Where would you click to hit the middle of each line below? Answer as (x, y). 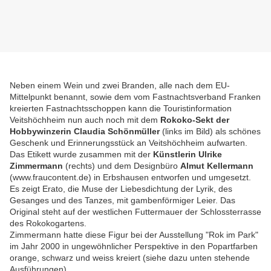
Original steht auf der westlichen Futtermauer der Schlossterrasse (135, 212)
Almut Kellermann (217, 166)
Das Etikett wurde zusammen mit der (80, 155)
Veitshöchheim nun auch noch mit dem (85, 120)
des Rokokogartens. (48, 224)
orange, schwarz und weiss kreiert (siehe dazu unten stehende (130, 258)
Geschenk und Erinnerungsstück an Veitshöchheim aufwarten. (129, 143)
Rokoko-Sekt (188, 120)
